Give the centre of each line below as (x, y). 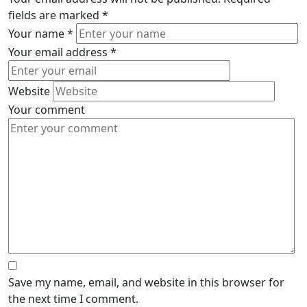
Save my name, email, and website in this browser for (146, 282)
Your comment (47, 110)
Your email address (59, 52)
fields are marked (55, 15)
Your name (38, 34)
